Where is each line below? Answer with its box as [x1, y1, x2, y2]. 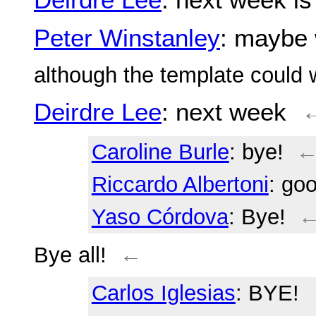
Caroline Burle [91, 140, 229, 165]
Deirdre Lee [34, 97, 162, 126]
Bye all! [34, 243, 107, 268]
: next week [162, 97, 286, 126]
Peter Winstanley [34, 24, 220, 52]
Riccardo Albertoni [91, 172, 269, 197]
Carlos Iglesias [91, 280, 236, 305]
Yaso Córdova [91, 205, 229, 230]
